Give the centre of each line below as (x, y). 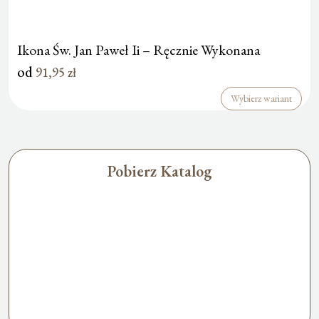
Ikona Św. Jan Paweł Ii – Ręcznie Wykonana (138, 49)
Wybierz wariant (261, 98)
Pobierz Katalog (159, 171)
